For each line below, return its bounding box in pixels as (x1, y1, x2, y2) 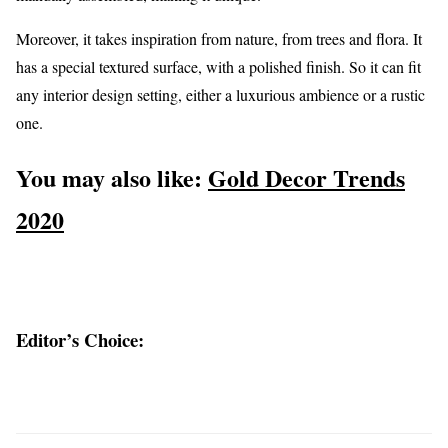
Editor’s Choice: (16, 325, 144, 353)
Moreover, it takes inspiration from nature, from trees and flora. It (16, 28, 422, 50)
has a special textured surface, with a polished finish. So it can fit (16, 56, 421, 78)
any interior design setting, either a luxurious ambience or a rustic (16, 84, 425, 106)
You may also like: (16, 160, 208, 196)
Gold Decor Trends (208, 160, 405, 196)
